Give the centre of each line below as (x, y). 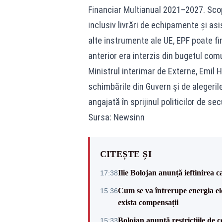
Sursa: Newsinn (116, 117)
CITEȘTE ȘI (126, 154)
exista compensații (148, 202)
